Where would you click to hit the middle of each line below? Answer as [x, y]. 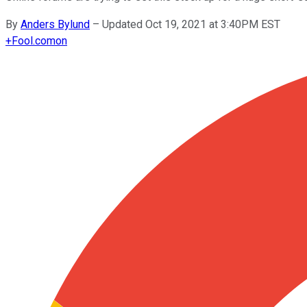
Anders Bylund [55, 24]
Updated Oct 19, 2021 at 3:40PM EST [191, 24]
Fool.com [34, 40]
